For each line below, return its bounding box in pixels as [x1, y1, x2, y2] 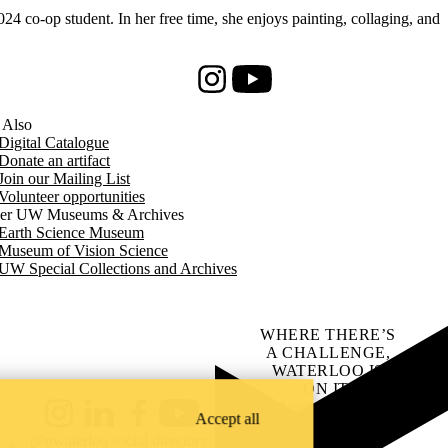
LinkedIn [79, 412, 137, 430]
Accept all [195, 410, 260, 428]
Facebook [119, 412, 181, 430]
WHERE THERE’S [260, 325, 396, 343]
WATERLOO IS [272, 361, 384, 379]
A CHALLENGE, [266, 343, 390, 361]
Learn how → [279, 397, 377, 415]
